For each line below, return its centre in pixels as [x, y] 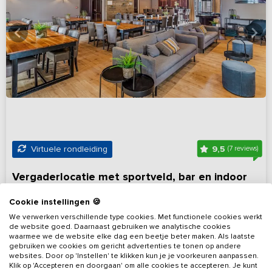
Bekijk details [219, 258]
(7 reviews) [243, 148]
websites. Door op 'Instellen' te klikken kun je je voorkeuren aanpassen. [134, 256]
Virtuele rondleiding [66, 149]
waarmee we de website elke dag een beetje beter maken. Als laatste [132, 236]
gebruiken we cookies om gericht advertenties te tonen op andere [125, 246]
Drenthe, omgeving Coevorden [73, 208]
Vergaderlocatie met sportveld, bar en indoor [130, 177]
